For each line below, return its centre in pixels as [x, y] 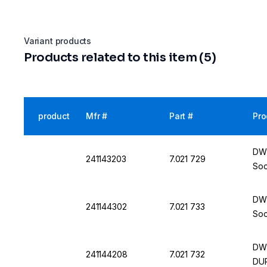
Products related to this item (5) [120, 58]
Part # [181, 116]
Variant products [58, 41]
